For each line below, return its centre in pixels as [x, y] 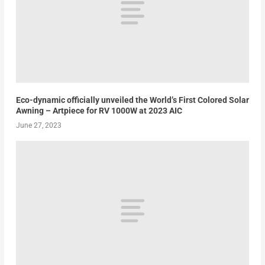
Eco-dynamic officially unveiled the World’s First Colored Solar [132, 100]
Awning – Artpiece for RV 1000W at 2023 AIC [99, 110]
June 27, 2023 [38, 125]
